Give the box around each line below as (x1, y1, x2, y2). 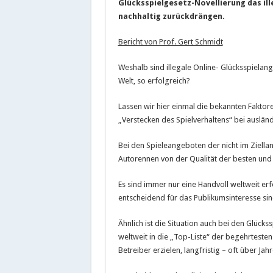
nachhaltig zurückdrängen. (118, 11, 225, 21)
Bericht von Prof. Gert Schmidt (118, 37, 223, 46)
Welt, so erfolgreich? (118, 76, 190, 85)
